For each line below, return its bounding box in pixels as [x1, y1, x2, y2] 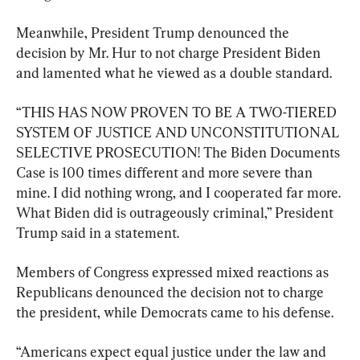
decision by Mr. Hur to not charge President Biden [16, 43, 324, 61]
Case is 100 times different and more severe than [16, 163, 316, 181]
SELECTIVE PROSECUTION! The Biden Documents [16, 143, 343, 161]
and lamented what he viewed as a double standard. [16, 63, 332, 81]
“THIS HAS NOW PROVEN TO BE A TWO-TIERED [16, 103, 340, 121]
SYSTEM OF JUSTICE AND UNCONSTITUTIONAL [16, 123, 342, 141]
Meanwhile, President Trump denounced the [16, 23, 292, 41]
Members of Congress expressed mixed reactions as [16, 263, 332, 280]
